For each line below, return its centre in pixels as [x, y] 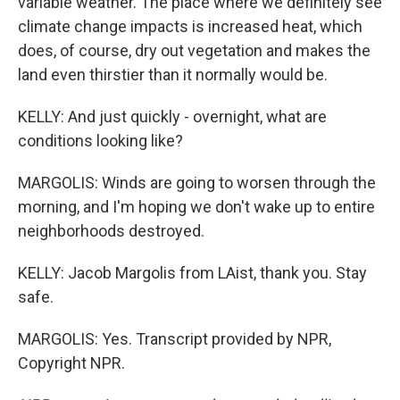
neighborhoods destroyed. [111, 231]
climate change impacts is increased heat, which [190, 26]
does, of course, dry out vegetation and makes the [194, 50]
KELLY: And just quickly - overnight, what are [172, 117]
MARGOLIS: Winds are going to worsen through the [197, 183]
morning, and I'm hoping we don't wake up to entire [196, 207]
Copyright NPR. [71, 363]
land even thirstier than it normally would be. [173, 75]
